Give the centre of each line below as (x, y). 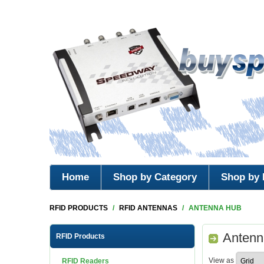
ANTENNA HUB (215, 208)
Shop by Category (155, 177)
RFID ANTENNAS (148, 208)
